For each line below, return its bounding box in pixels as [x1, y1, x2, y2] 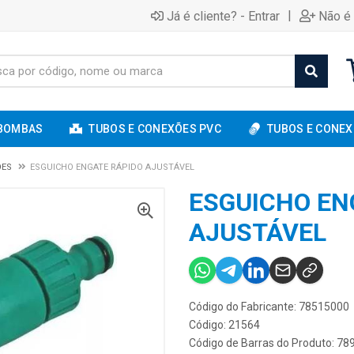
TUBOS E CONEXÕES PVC [88, 122, 222, 135]
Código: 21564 [189, 318, 260, 331]
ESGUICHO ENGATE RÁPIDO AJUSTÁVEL [30, 162, 194, 172]
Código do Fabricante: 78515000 [189, 300, 349, 313]
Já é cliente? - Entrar [167, 8, 280, 24]
